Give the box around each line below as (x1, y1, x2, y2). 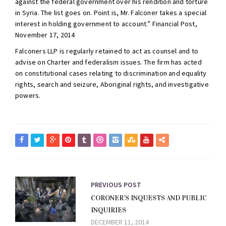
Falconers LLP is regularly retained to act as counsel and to (15, 46, 199, 55)
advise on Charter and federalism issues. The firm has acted (15, 57, 202, 67)
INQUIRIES (91, 205, 126, 214)
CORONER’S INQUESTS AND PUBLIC (91, 193, 207, 202)
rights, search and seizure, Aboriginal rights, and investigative (15, 79, 209, 89)
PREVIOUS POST (91, 180, 141, 189)
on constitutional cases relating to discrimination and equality (15, 68, 207, 78)
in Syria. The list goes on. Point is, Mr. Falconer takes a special (15, 8, 207, 17)
